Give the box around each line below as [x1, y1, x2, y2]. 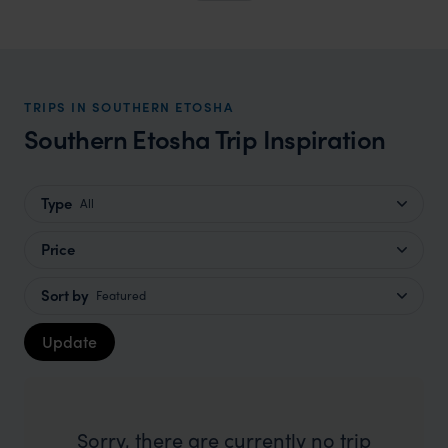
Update [42, 330, 97, 353]
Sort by [41, 284, 89, 307]
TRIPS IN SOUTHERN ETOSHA [24, 97, 233, 117]
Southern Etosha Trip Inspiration [24, 120, 386, 158]
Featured [96, 286, 147, 305]
